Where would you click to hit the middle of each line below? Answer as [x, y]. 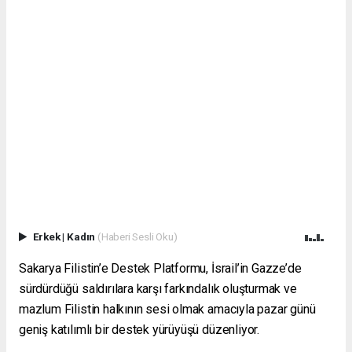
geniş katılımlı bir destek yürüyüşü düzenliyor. [139, 330]
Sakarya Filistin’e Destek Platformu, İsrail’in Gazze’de [160, 269]
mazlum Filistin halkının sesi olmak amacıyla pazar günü [167, 310]
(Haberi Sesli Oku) [137, 237]
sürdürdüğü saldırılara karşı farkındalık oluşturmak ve [158, 289]
